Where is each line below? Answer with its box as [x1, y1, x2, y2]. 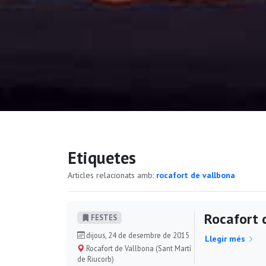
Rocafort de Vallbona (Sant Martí [84, 243, 191, 253]
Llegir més [204, 233, 248, 244]
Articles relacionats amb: [68, 169, 156, 180]
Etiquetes [68, 146, 136, 169]
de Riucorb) [77, 254, 114, 264]
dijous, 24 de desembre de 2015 [84, 230, 189, 240]
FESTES [89, 213, 117, 223]
